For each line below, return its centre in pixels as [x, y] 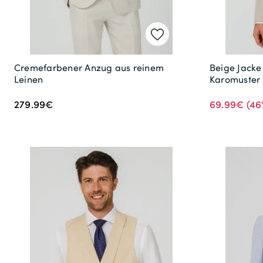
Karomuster [235, 80]
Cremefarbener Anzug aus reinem [89, 68]
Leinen [29, 80]
